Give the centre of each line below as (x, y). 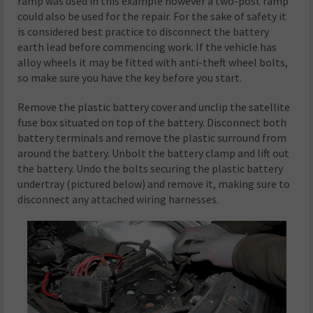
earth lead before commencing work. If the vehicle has (147, 47)
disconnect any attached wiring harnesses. (118, 199)
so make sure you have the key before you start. (130, 78)
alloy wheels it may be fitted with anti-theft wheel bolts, (153, 63)
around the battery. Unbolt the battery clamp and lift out (154, 153)
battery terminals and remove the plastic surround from (152, 138)
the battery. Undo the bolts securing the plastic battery (151, 169)
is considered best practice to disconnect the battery (144, 32)
